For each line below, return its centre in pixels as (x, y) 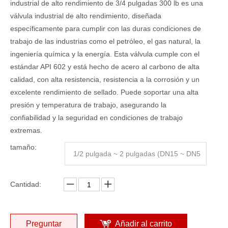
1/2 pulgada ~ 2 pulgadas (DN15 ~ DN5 (137, 154)
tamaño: (23, 147)
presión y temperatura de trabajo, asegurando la (88, 105)
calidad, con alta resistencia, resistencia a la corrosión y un (105, 79)
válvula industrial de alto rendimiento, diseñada (86, 16)
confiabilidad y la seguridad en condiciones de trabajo (96, 118)
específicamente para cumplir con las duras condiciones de (106, 28)
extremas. (26, 130)
